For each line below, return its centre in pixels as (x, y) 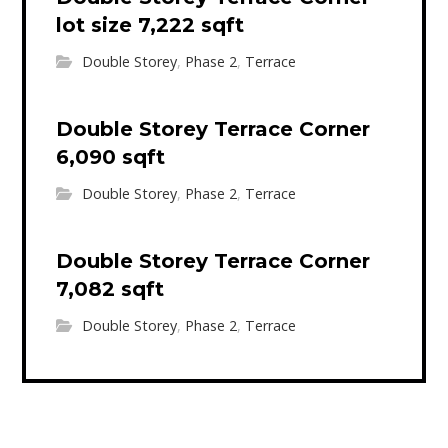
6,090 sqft (111, 156)
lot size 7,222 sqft (150, 24)
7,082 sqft (110, 288)
